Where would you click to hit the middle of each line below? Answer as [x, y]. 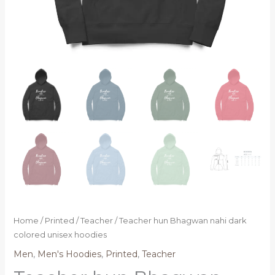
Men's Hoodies [69, 254]
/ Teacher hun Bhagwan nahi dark [180, 220]
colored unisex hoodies [60, 234]
